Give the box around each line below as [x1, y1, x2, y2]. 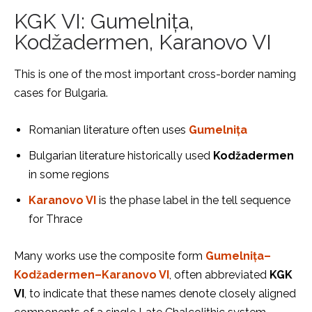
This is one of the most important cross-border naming [14, 68, 296, 81]
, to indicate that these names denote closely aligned [24, 287, 296, 300]
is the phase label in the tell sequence [96, 194, 290, 207]
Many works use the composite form [14, 249, 205, 263]
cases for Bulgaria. [14, 86, 108, 100]
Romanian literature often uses [29, 123, 189, 136]
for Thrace [29, 212, 82, 226]
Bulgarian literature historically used [29, 149, 213, 162]
